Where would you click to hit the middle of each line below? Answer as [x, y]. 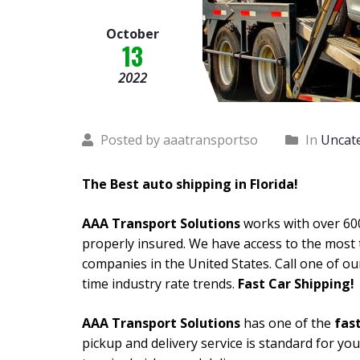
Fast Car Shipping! [296, 283]
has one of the [286, 323]
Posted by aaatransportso [178, 139]
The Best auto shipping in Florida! [190, 184]
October [133, 33]
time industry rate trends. [160, 283]
